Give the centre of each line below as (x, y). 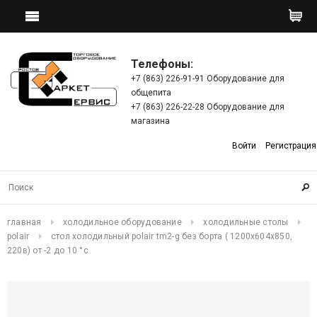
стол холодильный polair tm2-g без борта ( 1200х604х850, (172, 236)
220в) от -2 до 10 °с (48, 250)
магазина (150, 121)
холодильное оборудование (122, 222)
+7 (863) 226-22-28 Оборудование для (208, 107)
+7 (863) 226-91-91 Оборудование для (208, 79)
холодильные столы (246, 222)
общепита (151, 93)
